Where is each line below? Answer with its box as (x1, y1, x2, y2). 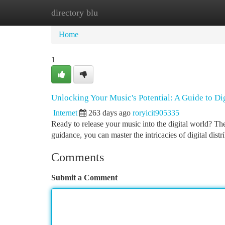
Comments (51, 151, 104, 164)
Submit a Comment (51, 173, 118, 182)
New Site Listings (101, 8, 158, 17)
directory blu (51, 8, 98, 18)
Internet (53, 108, 77, 117)
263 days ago (88, 108, 131, 117)
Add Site (173, 8, 201, 17)
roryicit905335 (133, 108, 179, 117)
